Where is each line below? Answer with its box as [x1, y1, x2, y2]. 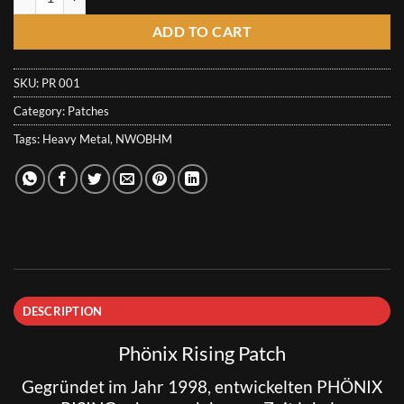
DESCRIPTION [22, 304, 103, 319]
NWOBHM [115, 132, 172, 147]
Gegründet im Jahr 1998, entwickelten [22, 376, 317, 398]
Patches [68, 104, 109, 119]
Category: [14, 104, 68, 119]
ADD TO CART [151, 23, 252, 41]
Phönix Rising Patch [118, 341, 286, 366]
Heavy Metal [42, 132, 110, 147]
